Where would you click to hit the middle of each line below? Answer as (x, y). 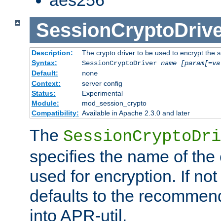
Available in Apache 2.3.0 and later (136, 113)
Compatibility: (55, 113)
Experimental (102, 93)
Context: (46, 84)
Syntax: (44, 63)
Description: (52, 53)
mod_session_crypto (114, 103)
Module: (45, 103)
